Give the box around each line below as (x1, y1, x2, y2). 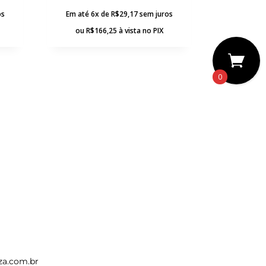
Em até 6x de (65, 8, 111, 19)
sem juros (139, 8, 173, 19)
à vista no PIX (118, 25, 163, 36)
